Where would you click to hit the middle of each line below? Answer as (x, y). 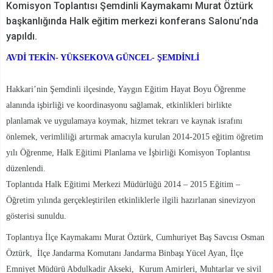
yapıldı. (22, 37)
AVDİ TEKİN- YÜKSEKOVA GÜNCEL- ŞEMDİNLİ (103, 58)
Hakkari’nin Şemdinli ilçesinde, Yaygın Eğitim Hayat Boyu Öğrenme (126, 90)
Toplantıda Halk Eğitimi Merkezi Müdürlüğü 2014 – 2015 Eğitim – (123, 185)
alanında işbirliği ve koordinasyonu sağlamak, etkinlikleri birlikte (119, 105)
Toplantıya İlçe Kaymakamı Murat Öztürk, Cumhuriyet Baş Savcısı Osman (135, 238)
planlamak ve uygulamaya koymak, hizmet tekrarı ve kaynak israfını (124, 121)
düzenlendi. (26, 169)
